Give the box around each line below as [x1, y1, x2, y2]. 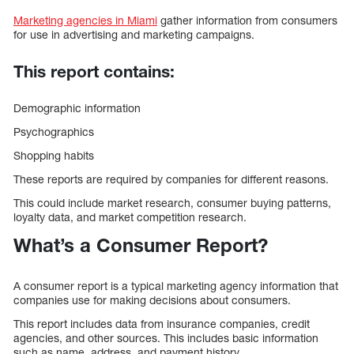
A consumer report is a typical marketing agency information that [13, 279, 338, 293]
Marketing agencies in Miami [13, 13, 157, 28]
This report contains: [13, 62, 175, 82]
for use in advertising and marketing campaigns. [13, 28, 254, 42]
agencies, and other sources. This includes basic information [13, 331, 318, 345]
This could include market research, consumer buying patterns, [13, 196, 331, 210]
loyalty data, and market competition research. [13, 210, 247, 224]
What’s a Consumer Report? [13, 234, 268, 257]
